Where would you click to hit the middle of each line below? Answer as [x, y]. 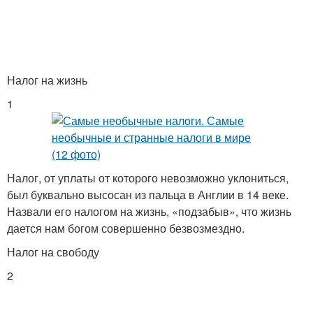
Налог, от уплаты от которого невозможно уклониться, [148, 178]
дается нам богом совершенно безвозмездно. [126, 228]
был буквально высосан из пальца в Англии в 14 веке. [148, 195]
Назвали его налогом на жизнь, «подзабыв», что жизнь [149, 211]
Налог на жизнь [47, 80]
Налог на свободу [53, 252]
